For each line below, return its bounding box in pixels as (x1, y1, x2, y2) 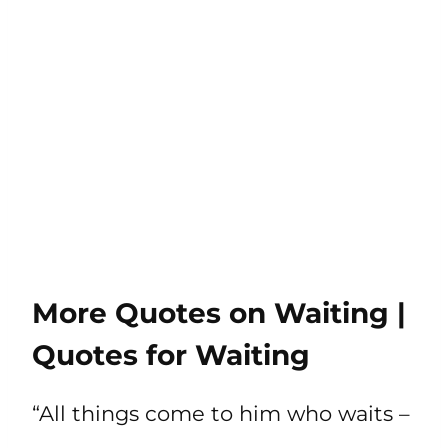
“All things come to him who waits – (32, 400, 410, 426)
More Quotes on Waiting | (32, 295, 406, 330)
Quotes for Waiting (32, 337, 310, 372)
